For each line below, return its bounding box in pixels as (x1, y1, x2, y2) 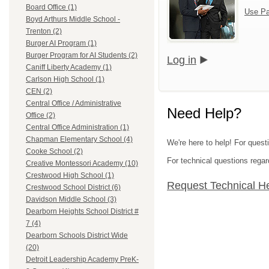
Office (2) (26, 111, 55, 120)
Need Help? (167, 104, 241, 121)
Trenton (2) (26, 27, 62, 36)
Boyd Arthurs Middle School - (26, 15, 120, 24)
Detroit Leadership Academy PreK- (26, 255, 139, 264)
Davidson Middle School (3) (26, 195, 116, 204)
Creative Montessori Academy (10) (26, 159, 138, 168)
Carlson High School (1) (26, 75, 104, 84)
